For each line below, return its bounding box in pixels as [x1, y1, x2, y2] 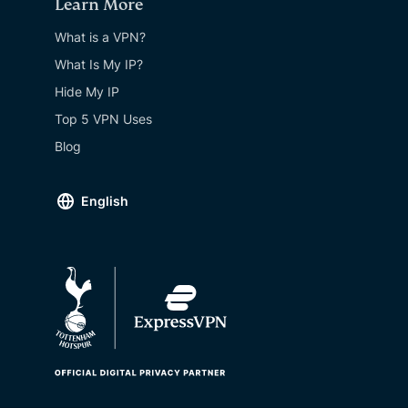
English [81, 193, 128, 209]
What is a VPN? [55, 29, 146, 46]
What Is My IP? [55, 56, 143, 73]
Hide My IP [55, 84, 119, 100]
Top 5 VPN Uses [55, 111, 152, 127]
